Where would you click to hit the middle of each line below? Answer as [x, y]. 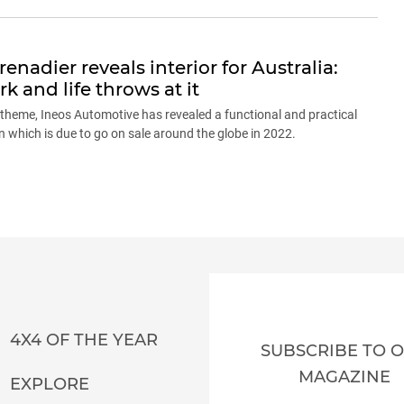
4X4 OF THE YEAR [83, 340]
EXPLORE [49, 384]
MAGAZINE [344, 377]
